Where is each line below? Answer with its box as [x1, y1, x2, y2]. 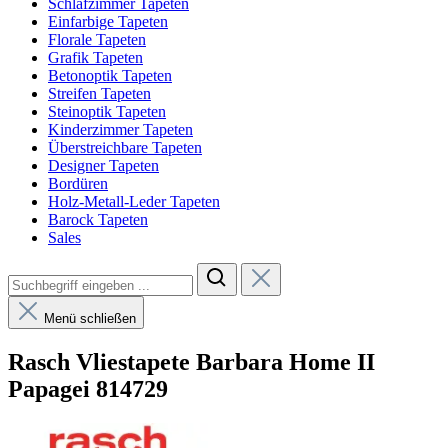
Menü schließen [44, 311, 136, 326]
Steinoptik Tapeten [48, 103, 166, 120]
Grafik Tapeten [48, 49, 143, 66]
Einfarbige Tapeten [48, 13, 168, 30]
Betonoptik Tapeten [48, 67, 172, 84]
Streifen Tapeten [48, 85, 151, 102]
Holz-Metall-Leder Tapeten [48, 193, 220, 210]
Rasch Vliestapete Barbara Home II [8, 348, 375, 375]
